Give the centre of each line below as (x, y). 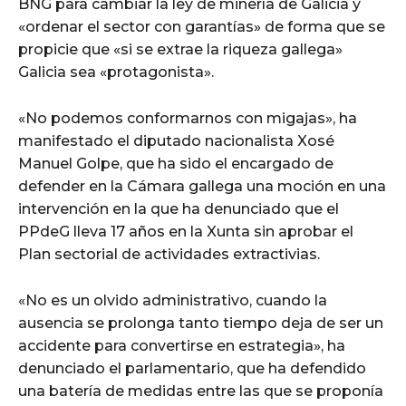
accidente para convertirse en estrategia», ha (182, 345)
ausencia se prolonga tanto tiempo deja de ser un (201, 323)
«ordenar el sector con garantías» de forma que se (202, 26)
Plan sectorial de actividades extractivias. (169, 254)
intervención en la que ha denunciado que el (179, 208)
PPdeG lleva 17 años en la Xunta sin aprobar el (186, 231)
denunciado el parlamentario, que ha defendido (192, 368)
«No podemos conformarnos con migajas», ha (188, 118)
